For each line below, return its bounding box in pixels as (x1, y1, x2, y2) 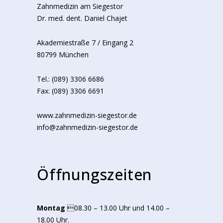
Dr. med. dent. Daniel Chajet (37, 13, 127, 23)
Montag (37, 203, 65, 213)
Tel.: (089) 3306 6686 (37, 74, 104, 84)
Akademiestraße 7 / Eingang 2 (37, 38, 133, 48)
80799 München (37, 50, 89, 60)
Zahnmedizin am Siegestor (37, 1, 123, 11)
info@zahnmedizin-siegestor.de (37, 122, 138, 132)
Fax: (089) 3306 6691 (37, 86, 104, 96)
